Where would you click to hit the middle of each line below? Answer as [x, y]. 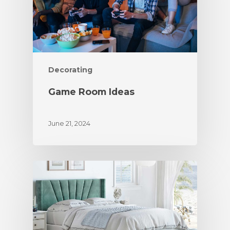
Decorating [70, 70]
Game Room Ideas [91, 91]
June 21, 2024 [69, 123]
